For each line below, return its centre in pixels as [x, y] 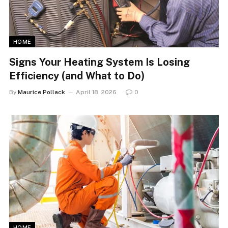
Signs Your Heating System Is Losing [99, 62]
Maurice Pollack [41, 92]
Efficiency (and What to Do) [77, 76]
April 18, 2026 [96, 92]
